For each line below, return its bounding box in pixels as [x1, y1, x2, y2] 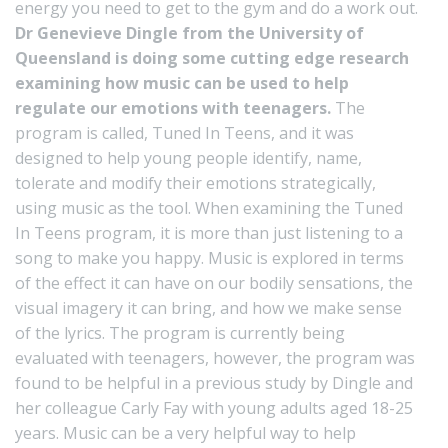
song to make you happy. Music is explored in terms [15, 246, 404, 269]
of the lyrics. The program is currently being [15, 321, 345, 344]
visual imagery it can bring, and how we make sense [15, 296, 402, 319]
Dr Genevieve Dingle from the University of [15, 21, 364, 44]
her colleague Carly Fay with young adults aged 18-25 [15, 396, 413, 419]
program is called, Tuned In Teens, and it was [15, 121, 354, 144]
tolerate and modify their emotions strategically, [15, 171, 376, 194]
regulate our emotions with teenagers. [15, 96, 331, 119]
